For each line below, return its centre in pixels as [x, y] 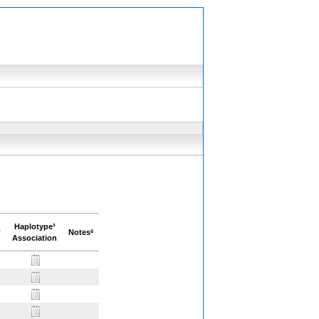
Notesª [81, 232]
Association [35, 238]
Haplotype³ [35, 226]
